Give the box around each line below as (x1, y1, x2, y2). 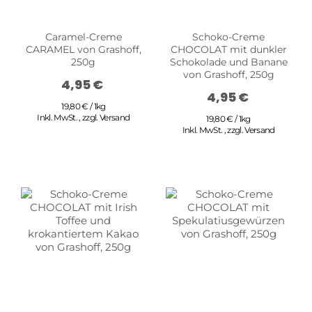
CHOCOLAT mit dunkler (170, 42, 287, 56)
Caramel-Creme (45, 30, 122, 43)
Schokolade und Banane (169, 55, 288, 68)
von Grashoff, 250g (182, 68, 274, 81)
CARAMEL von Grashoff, (25, 42, 141, 56)
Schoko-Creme (192, 30, 265, 43)
